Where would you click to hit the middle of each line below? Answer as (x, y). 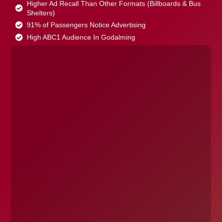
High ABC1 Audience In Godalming (81, 37)
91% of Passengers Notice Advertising (86, 25)
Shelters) (41, 13)
